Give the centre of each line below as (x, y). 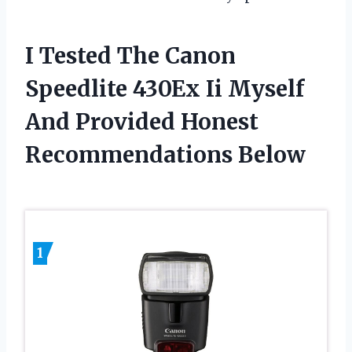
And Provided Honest (142, 122)
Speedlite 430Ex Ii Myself (165, 89)
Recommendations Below (165, 155)
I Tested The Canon (130, 56)
